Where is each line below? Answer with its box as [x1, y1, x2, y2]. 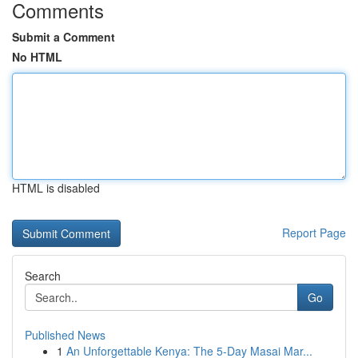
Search [25, 268, 61, 284]
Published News [25, 327, 105, 343]
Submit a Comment [12, 29, 115, 45]
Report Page [282, 225, 346, 241]
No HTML [12, 49, 62, 65]
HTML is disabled [12, 180, 100, 196]
